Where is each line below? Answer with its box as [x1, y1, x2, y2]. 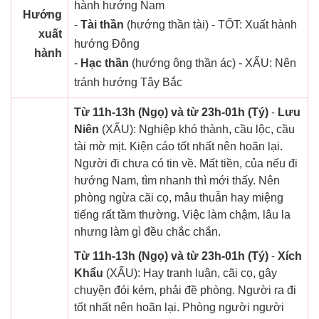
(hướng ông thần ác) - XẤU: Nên [129, 57, 296, 70]
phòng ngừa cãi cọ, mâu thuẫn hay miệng [74, 192, 283, 204]
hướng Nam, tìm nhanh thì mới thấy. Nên [74, 174, 280, 187]
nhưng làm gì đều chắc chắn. [74, 226, 221, 239]
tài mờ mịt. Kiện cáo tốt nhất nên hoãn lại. [74, 140, 283, 153]
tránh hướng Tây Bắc [74, 76, 182, 89]
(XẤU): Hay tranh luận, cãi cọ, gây [103, 267, 277, 280]
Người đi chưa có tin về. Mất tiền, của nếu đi [74, 157, 298, 170]
